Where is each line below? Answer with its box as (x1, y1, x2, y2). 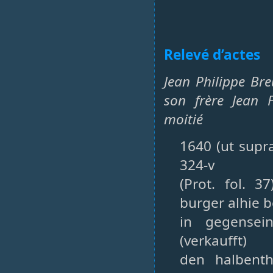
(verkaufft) (180, 230, 247, 250)
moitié (164, 109, 203, 129)
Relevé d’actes (164, 44, 260, 64)
